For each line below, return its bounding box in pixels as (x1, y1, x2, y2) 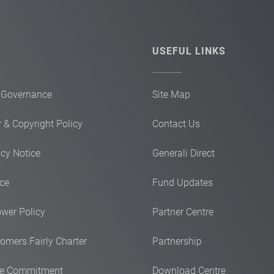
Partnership (152, 235, 202, 247)
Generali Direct (152, 147, 215, 159)
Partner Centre (152, 206, 213, 218)
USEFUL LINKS (152, 45, 226, 57)
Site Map (152, 89, 190, 100)
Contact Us (152, 118, 200, 130)
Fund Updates (152, 177, 213, 188)
